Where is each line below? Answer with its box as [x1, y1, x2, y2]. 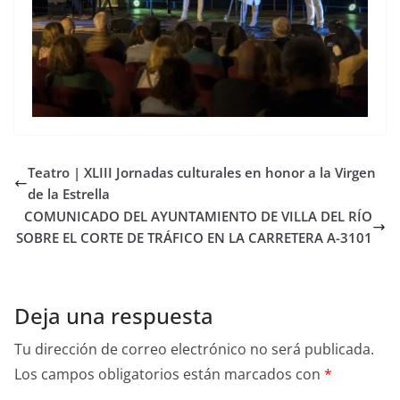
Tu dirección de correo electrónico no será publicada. [14, 339, 374, 359]
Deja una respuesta [14, 301, 213, 330]
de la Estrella [28, 185, 110, 203]
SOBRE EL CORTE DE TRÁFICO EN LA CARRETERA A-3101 [16, 229, 372, 246]
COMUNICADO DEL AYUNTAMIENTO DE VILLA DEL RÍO [24, 207, 372, 225]
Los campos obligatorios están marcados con [14, 364, 324, 384]
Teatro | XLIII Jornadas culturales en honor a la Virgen [28, 163, 376, 181]
